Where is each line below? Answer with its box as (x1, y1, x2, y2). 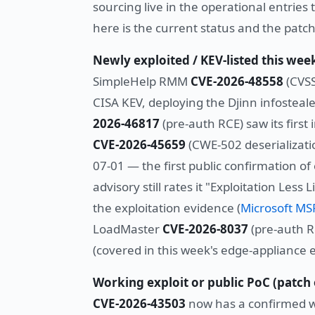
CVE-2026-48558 (191, 73, 283, 90)
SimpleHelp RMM (93, 73, 191, 90)
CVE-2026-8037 (162, 221, 248, 238)
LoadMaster (93, 221, 162, 238)
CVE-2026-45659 (93, 136, 186, 153)
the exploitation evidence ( (93, 200, 240, 217)
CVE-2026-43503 (93, 295, 186, 312)
